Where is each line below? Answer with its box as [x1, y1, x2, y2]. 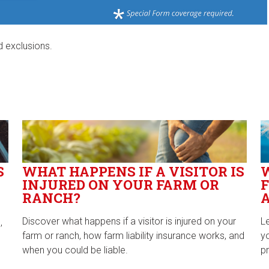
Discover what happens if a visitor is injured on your [22, 216, 237, 228]
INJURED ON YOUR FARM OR [22, 176, 220, 194]
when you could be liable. [22, 244, 128, 256]
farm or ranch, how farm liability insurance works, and [22, 230, 245, 242]
